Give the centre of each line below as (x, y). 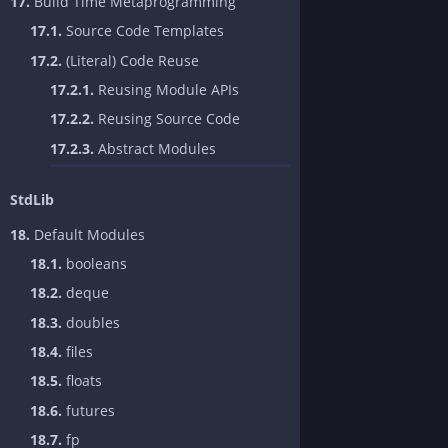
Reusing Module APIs (166, 89)
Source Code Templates (143, 31)
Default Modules (87, 234)
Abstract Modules (155, 148)
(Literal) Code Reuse (130, 60)
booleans (94, 263)
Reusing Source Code (167, 119)
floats (82, 381)
